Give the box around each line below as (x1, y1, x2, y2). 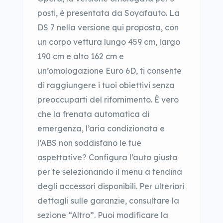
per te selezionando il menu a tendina (37, 167, 182, 177)
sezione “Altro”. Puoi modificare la (37, 210, 168, 220)
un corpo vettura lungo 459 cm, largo (37, 37, 180, 47)
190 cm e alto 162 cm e (37, 51, 124, 61)
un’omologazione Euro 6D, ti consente (37, 66, 182, 76)
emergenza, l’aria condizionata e (37, 123, 165, 133)
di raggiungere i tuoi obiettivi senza (37, 80, 175, 90)
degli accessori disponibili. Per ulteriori (37, 181, 184, 191)
